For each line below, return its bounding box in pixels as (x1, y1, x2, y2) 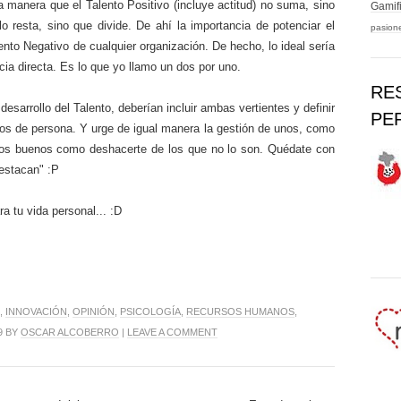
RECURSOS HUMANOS (186, 305, 294, 317)
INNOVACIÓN (5, 305, 67, 317)
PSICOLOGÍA (120, 305, 181, 317)
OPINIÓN (73, 305, 115, 317)
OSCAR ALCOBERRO (21, 326, 119, 337)
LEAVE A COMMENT (127, 326, 218, 337)
